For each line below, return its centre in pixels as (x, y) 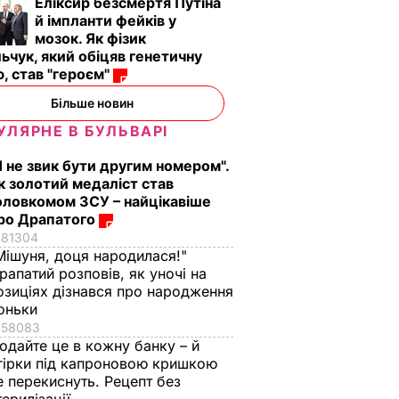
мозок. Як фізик (90, 38)
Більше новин (92, 103)
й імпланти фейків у (106, 20)
